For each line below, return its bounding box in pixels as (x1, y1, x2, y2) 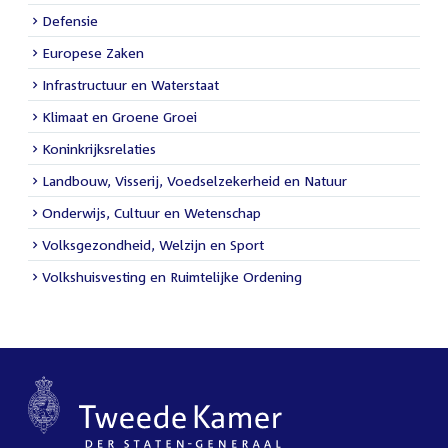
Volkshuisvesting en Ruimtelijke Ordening (42, 267, 302, 285)
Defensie (42, 11, 98, 29)
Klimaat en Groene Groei (42, 107, 197, 125)
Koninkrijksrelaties (42, 139, 156, 157)
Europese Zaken (42, 43, 144, 61)
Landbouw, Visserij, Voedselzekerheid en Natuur (42, 171, 347, 189)
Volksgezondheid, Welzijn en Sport (42, 235, 264, 253)
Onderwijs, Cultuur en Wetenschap (42, 203, 261, 221)
